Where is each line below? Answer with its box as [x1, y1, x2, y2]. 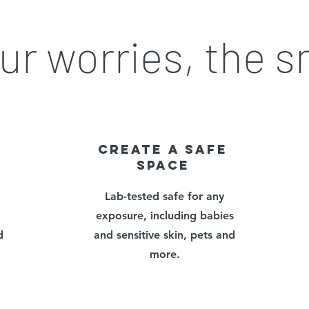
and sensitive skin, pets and [94, 228, 235, 241]
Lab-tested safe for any [105, 189, 224, 203]
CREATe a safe [98, 141, 228, 157]
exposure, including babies [95, 208, 234, 222]
